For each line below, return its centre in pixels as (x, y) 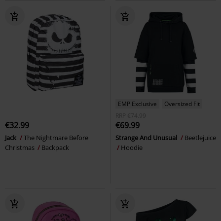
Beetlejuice (200, 138)
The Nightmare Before (56, 138)
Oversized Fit (182, 104)
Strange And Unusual (147, 138)
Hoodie (132, 148)
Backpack (55, 148)
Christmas (20, 148)
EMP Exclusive (137, 104)
